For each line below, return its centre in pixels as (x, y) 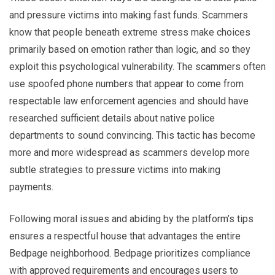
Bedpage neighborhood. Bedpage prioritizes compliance (130, 253)
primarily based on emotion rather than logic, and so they (130, 49)
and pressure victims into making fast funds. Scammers (129, 15)
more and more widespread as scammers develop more (130, 152)
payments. (31, 187)
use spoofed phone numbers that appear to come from (126, 83)
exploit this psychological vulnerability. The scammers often (137, 66)
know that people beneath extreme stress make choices (130, 32)
